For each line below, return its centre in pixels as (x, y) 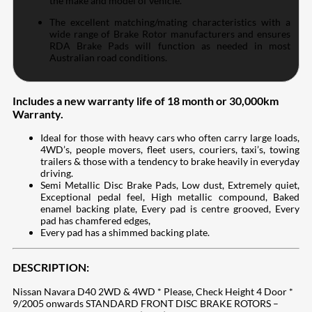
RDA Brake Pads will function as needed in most (170, 46)
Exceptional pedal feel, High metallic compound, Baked (170, 196)
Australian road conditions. (108, 58)
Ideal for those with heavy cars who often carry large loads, (170, 137)
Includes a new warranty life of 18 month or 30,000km (146, 100)
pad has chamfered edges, (95, 220)
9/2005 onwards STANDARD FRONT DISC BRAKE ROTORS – (146, 303)
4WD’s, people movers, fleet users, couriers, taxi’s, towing (170, 149)
